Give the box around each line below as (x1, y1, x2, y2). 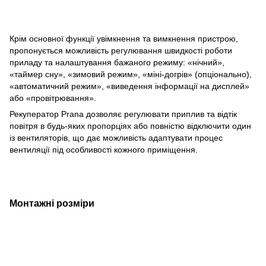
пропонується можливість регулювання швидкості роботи (9, 46, 232, 56)
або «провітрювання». (9, 93, 96, 103)
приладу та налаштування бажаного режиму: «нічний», (9, 58, 224, 68)
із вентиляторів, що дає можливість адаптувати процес (9, 133, 223, 143)
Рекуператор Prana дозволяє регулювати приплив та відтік (9, 109, 237, 119)
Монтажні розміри (9, 197, 94, 208)
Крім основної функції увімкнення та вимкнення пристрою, (9, 34, 238, 44)
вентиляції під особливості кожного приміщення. (9, 145, 198, 155)
